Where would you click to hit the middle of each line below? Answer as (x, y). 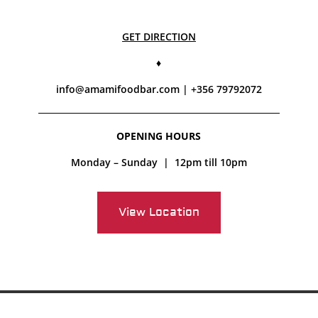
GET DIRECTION (159, 37)
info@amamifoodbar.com (117, 89)
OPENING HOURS (159, 136)
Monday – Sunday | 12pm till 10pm (159, 162)
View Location (159, 212)
